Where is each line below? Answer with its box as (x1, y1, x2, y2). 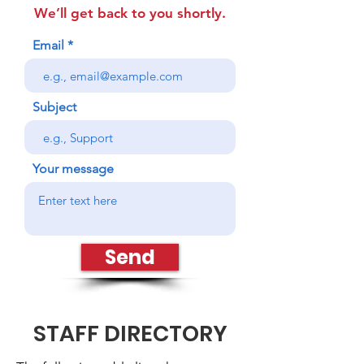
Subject (32, 99, 76, 115)
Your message (32, 161, 114, 176)
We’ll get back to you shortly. (34, 5, 226, 21)
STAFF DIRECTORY (32, 318, 227, 349)
